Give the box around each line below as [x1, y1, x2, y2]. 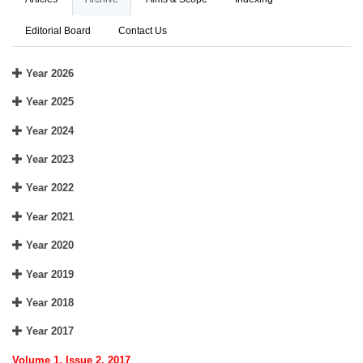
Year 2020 [23, 239, 74, 252]
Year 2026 [23, 66, 74, 79]
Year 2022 [23, 181, 74, 194]
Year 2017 [23, 325, 74, 338]
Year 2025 [23, 96, 74, 109]
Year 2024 [23, 124, 74, 137]
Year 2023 [23, 153, 74, 166]
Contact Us [118, 26, 167, 36]
